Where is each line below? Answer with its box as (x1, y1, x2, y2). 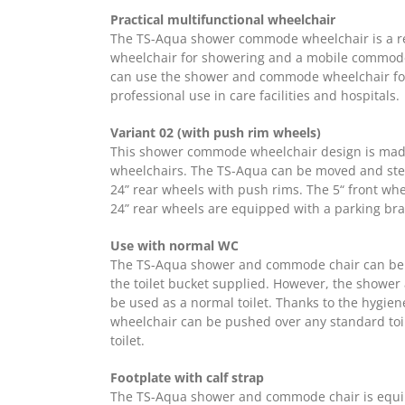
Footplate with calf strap (109, 368, 264, 386)
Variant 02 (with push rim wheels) (109, 123, 321, 141)
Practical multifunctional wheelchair (109, 10, 335, 28)
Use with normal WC (109, 236, 239, 254)
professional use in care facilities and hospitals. (109, 86, 400, 104)
